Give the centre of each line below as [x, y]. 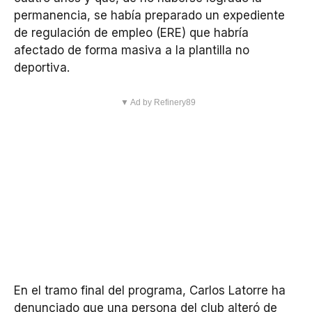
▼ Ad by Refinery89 [158, 103]
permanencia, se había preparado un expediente [149, 15]
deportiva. [42, 67]
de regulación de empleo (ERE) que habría [131, 32]
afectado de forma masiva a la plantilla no [132, 50]
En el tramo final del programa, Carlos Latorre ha [150, 291]
